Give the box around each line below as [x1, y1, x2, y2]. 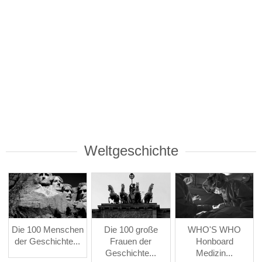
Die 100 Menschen [11, 225, 84, 235]
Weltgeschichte [84, 142, 178, 158]
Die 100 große [104, 225, 158, 235]
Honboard [195, 236, 233, 247]
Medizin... [196, 248, 233, 258]
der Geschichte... [15, 236, 81, 247]
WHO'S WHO [188, 225, 242, 235]
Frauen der [110, 236, 152, 247]
